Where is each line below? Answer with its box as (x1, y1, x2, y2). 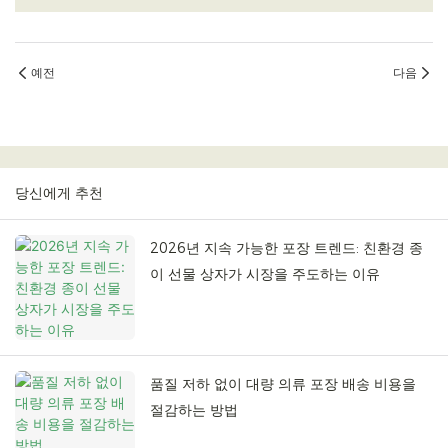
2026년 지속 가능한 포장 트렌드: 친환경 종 (150, 239, 423, 258)
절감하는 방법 (150, 401, 238, 420)
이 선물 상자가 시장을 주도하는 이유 (150, 265, 380, 284)
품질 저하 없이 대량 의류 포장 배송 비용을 (150, 375, 416, 394)
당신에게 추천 (15, 184, 103, 203)
